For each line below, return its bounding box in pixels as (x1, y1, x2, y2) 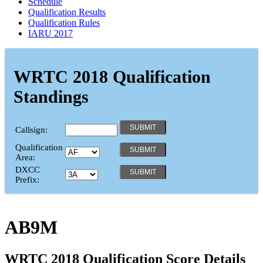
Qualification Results (28, 6, 106, 17)
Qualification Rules (28, 17, 100, 28)
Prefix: (15, 174, 39, 184)
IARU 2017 (28, 28, 73, 38)
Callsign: (15, 124, 48, 134)
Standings (14, 86, 89, 106)
